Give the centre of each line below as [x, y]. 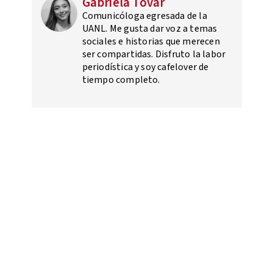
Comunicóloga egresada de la [144, 16]
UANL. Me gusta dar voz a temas [150, 28]
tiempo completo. [121, 80]
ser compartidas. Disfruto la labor [154, 54]
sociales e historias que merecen [151, 41]
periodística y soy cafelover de [145, 67]
